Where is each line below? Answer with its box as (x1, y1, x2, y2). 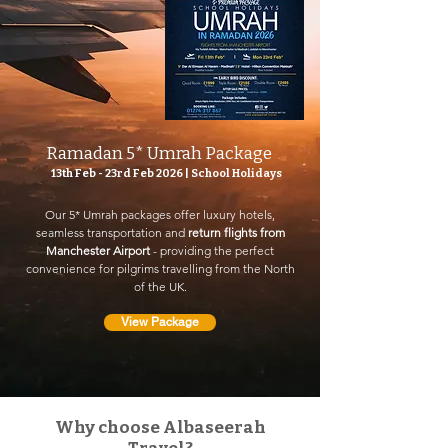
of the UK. (133, 279, 187, 294)
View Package (121, 315, 199, 329)
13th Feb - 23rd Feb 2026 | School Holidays (51, 167, 284, 180)
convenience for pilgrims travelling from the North (25, 261, 295, 276)
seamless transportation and (35, 225, 188, 240)
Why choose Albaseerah (54, 417, 266, 438)
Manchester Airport (46, 243, 150, 258)
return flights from (187, 225, 285, 240)
